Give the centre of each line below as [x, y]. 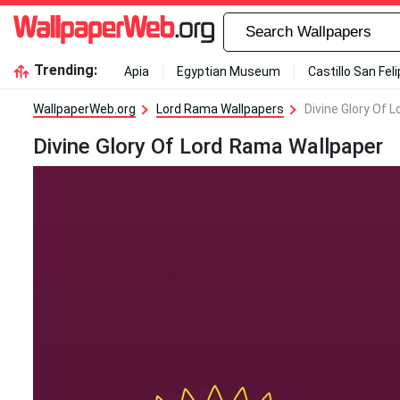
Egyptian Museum [228, 71]
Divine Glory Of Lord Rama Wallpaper [208, 146]
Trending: [65, 70]
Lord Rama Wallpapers [220, 109]
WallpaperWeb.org [84, 109]
